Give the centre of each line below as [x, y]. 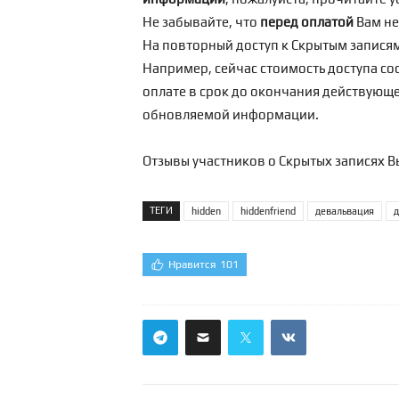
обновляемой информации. [231, 114]
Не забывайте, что [201, 22]
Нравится [192, 265]
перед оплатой [307, 22]
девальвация [345, 211]
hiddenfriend [268, 211]
